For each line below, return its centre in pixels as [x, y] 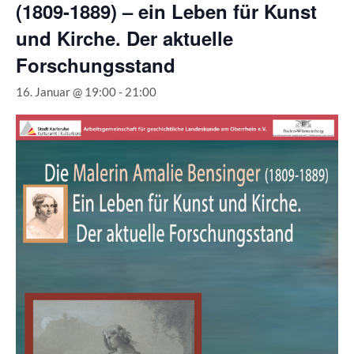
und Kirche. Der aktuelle [124, 38]
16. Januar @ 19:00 [66, 92]
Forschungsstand [96, 65]
